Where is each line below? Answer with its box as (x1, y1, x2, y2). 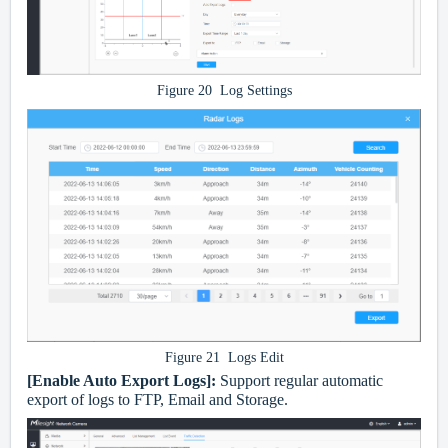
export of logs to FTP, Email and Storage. (27, 391, 288, 409)
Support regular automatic (220, 372, 383, 390)
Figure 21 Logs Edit (164, 350, 284, 366)
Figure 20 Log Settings (156, 82, 292, 98)
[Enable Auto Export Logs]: (27, 372, 220, 390)
